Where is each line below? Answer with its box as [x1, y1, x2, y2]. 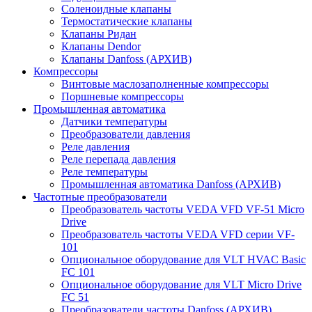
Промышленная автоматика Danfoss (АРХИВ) [61, 178, 281, 190]
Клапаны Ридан [61, 28, 136, 40]
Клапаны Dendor [61, 40, 141, 52]
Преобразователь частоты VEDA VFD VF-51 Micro [61, 203, 304, 215]
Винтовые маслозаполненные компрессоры [61, 78, 269, 90]
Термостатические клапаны [61, 15, 192, 27]
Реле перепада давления [61, 153, 175, 165]
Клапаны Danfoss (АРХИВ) [61, 53, 192, 65]
